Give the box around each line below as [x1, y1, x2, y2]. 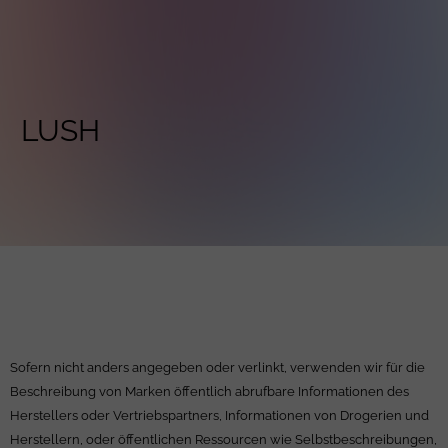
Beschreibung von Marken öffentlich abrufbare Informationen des [10, 384, 409, 399]
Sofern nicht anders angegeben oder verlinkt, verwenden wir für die [10, 360, 425, 375]
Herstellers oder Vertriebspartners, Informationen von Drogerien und [10, 408, 429, 423]
